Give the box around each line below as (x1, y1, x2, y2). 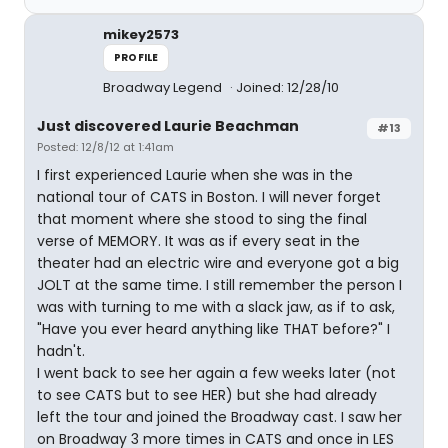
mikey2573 (103, 25, 179, 44)
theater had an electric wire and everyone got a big (37, 253, 399, 273)
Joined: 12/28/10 (236, 78, 339, 97)
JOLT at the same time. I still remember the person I (37, 275, 402, 295)
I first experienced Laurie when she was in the (37, 165, 353, 185)
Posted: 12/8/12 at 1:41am (37, 139, 174, 155)
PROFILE (114, 50, 159, 65)
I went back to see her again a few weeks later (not (37, 363, 396, 383)
